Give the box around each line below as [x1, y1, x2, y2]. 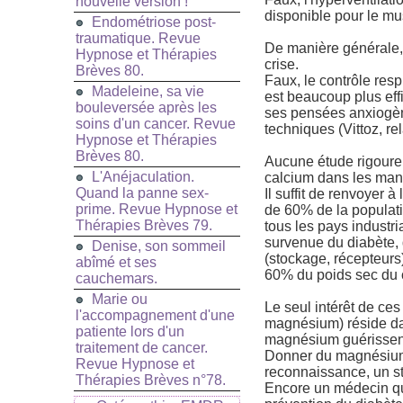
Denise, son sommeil [92, 238, 226, 255]
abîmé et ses [76, 255, 157, 271]
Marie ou [92, 291, 148, 308]
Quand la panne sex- [76, 185, 209, 201]
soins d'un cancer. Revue [76, 116, 236, 132]
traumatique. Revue [76, 31, 201, 47]
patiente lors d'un [76, 324, 184, 340]
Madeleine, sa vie [92, 84, 204, 100]
